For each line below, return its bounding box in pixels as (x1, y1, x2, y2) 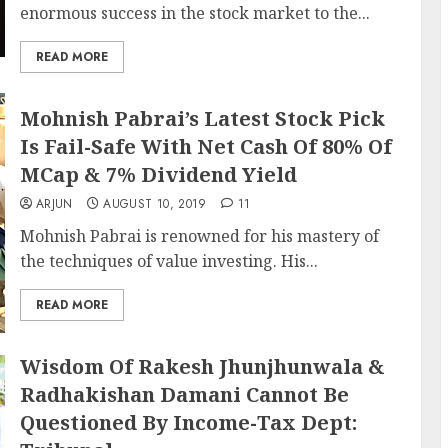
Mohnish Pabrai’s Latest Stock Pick (19, 105, 385, 132)
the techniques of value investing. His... (19, 250, 318, 272)
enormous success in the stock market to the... (19, 2, 370, 24)
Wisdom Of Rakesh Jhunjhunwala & (19, 353, 385, 380)
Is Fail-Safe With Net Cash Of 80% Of (19, 133, 392, 160)
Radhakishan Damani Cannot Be (19, 381, 349, 408)
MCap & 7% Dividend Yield (19, 161, 297, 188)
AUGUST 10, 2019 (103, 195, 207, 213)
